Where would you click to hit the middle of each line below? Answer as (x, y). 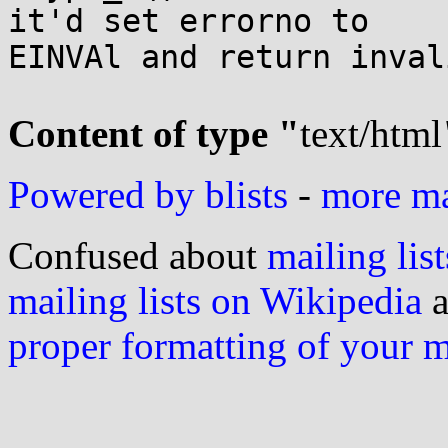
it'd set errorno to (198, 21)
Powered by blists (148, 194)
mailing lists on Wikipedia (215, 300)
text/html (371, 133)
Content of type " (154, 133)
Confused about (137, 255)
